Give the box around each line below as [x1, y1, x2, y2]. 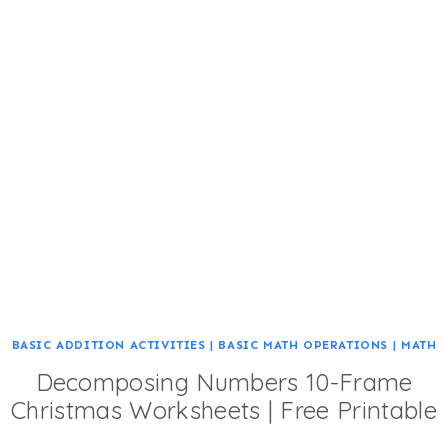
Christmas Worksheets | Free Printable [11, 395, 437, 426]
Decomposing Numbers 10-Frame [35, 367, 413, 398]
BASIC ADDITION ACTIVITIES [11, 338, 206, 353]
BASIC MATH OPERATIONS [218, 338, 389, 353]
